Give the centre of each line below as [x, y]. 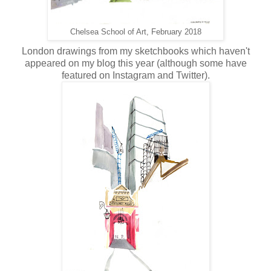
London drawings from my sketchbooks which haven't [135, 51]
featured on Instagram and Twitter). [135, 76]
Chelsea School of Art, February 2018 [135, 32]
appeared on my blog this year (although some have [135, 64]
